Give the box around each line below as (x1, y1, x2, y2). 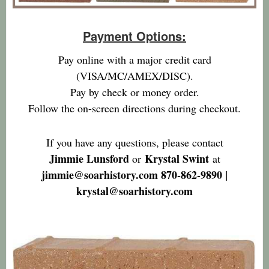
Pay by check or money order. (70, 84, 199, 99)
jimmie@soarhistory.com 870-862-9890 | (41, 166, 228, 183)
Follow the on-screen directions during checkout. (28, 100, 241, 115)
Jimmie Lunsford (49, 150, 132, 166)
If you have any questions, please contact (46, 134, 223, 150)
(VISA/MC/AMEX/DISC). (76, 68, 193, 83)
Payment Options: (83, 26, 186, 44)
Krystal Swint (141, 150, 213, 166)
